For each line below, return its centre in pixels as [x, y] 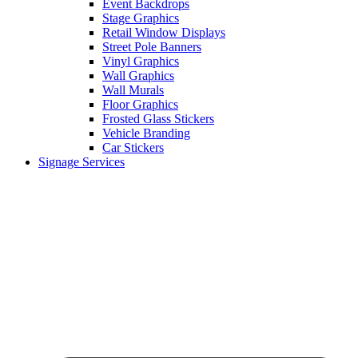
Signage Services [82, 162]
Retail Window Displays [164, 33]
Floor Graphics [140, 105]
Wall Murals [133, 90]
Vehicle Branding [146, 133]
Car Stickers [133, 148]
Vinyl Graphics [141, 62]
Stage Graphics [141, 18]
